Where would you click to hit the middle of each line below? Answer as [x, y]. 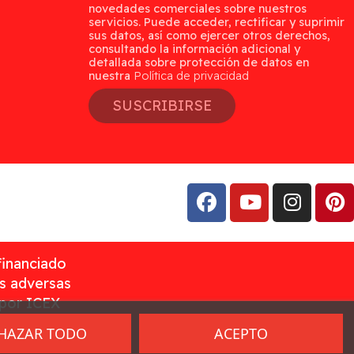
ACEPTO [241, 333]
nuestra [111, 75]
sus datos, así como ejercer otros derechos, [209, 35]
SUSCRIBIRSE [162, 106]
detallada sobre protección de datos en [199, 62]
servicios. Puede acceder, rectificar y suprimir [217, 22]
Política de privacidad [191, 75]
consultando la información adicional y [194, 49]
